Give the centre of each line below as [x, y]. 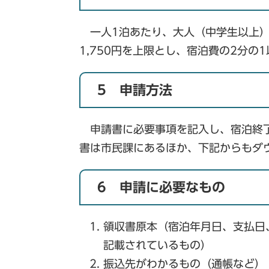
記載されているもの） [157, 245]
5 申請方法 [135, 90]
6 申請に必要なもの [161, 187]
